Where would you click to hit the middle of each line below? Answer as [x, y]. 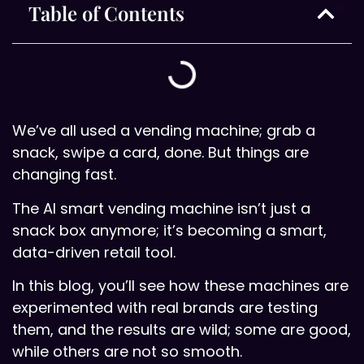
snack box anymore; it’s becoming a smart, [169, 230]
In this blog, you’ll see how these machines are [180, 286]
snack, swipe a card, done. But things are [160, 153]
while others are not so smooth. [127, 352]
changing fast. [64, 175]
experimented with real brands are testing [165, 308]
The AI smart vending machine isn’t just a [161, 208]
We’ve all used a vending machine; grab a [164, 131]
